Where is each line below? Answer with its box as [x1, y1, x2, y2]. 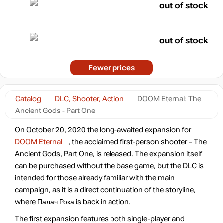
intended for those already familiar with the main [15, 174, 175, 182]
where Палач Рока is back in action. [15, 198, 131, 206]
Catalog [15, 95, 41, 103]
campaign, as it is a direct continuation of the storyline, [15, 186, 196, 194]
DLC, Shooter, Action [55, 95, 124, 103]
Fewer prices [88, 64, 135, 72]
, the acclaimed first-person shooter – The [68, 138, 207, 146]
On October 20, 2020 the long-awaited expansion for [15, 126, 191, 134]
